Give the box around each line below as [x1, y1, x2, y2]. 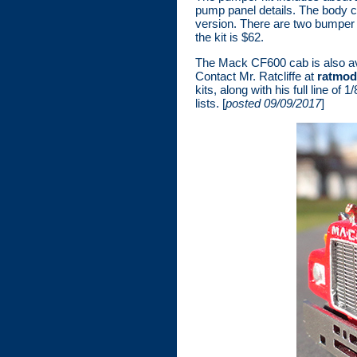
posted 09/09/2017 [226, 96, 321, 110]
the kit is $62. [195, 29, 264, 44]
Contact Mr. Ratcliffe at [195, 69, 317, 83]
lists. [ [195, 96, 226, 110]
